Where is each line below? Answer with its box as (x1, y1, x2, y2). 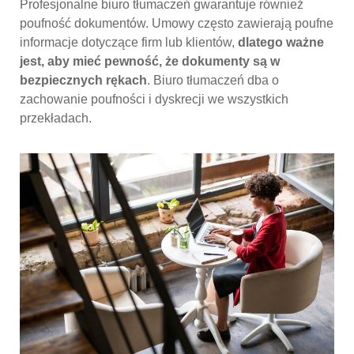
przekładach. (20, 111, 92, 126)
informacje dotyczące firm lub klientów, (20, 36, 235, 50)
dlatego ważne (235, 36, 324, 50)
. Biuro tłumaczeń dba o (147, 73, 279, 88)
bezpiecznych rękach (20, 73, 147, 88)
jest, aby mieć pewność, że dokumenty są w (20, 55, 280, 69)
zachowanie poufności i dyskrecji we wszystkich (20, 92, 288, 107)
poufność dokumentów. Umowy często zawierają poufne (20, 17, 333, 31)
